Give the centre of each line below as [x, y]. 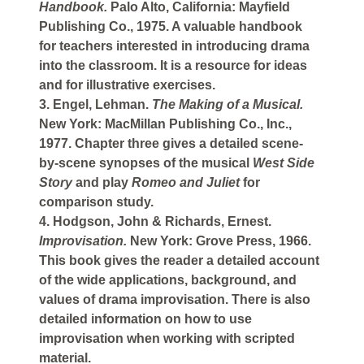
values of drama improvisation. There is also [175, 300]
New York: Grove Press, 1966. [221, 241]
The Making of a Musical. [227, 105]
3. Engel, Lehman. [95, 105]
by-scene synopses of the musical [146, 163]
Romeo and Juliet [187, 183]
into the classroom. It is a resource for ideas [173, 66]
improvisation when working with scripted [167, 339]
